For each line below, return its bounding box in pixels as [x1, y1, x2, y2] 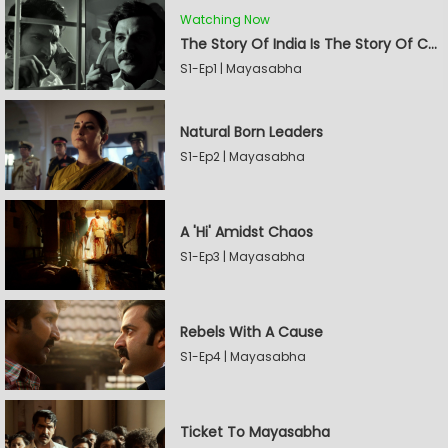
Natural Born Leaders [180, 122, 323, 142]
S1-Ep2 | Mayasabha [180, 148, 305, 165]
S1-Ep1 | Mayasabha [180, 59, 302, 77]
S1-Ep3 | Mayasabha [180, 248, 305, 265]
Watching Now [180, 10, 270, 28]
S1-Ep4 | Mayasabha [180, 348, 306, 365]
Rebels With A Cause [180, 322, 323, 342]
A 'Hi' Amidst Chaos [180, 222, 313, 242]
